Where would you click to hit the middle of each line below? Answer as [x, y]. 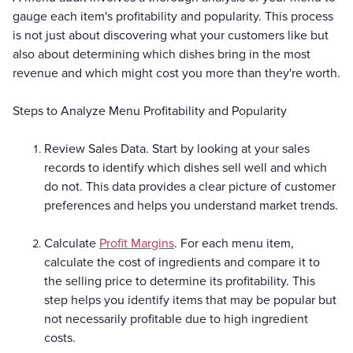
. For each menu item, [234, 243]
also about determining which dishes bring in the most [162, 54]
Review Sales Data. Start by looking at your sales [177, 149]
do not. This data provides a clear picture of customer [190, 186]
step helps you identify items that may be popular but [190, 300]
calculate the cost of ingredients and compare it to [182, 262]
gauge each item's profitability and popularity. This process [173, 16]
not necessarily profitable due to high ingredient [176, 319]
